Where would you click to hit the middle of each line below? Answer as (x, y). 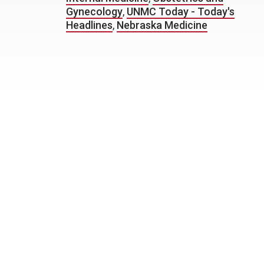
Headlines (89, 25)
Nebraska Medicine (162, 25)
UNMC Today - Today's (181, 11)
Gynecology (94, 11)
